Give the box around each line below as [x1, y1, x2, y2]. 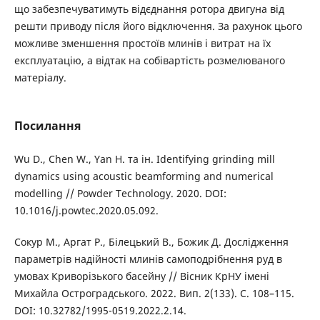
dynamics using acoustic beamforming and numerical [14, 169, 274, 183]
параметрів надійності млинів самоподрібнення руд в [14, 251, 282, 266]
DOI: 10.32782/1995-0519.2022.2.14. [14, 303, 186, 317]
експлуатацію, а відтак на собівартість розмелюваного [14, 53, 285, 67]
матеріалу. [14, 70, 66, 84]
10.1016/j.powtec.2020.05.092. [14, 203, 159, 217]
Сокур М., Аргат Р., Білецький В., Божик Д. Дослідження [14, 234, 289, 249]
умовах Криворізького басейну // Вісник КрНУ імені [14, 269, 269, 283]
